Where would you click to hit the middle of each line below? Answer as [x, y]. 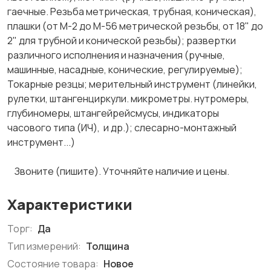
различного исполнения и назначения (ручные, [116, 55]
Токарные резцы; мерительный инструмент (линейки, [132, 84]
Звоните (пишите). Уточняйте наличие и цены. [119, 171]
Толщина [107, 246]
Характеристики [70, 204]
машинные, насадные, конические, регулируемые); [125, 70]
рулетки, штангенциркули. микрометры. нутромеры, [128, 99]
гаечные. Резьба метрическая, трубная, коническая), [132, 11]
